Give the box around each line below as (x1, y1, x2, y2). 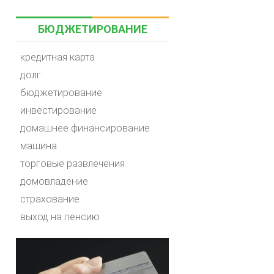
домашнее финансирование (20, 122, 150, 134)
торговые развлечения (20, 158, 125, 169)
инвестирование (20, 105, 97, 116)
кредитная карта (20, 51, 95, 63)
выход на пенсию (20, 211, 100, 223)
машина (20, 140, 57, 152)
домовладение (20, 176, 88, 187)
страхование (20, 193, 80, 205)
